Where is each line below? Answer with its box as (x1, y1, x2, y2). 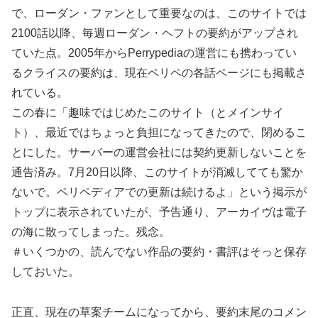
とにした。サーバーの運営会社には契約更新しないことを (11, 146, 307, 158)
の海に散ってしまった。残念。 (11, 225, 170, 238)
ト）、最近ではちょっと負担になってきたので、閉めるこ (11, 126, 307, 138)
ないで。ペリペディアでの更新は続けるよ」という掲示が (11, 185, 307, 198)
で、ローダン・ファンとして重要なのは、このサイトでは (11, 6, 307, 19)
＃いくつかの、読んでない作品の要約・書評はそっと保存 (11, 245, 307, 258)
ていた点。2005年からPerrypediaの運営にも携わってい (11, 46, 297, 59)
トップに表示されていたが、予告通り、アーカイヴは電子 (11, 205, 307, 218)
